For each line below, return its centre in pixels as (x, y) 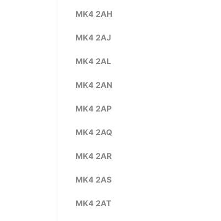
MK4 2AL (93, 61)
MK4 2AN (94, 85)
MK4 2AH (94, 14)
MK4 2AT (93, 203)
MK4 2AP (93, 109)
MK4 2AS (93, 180)
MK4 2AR (94, 156)
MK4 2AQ (94, 132)
